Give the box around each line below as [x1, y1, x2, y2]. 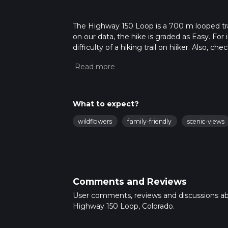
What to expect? [72, 99, 139, 109]
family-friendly [127, 117, 172, 125]
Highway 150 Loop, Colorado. [72, 202, 175, 211]
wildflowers [78, 117, 112, 125]
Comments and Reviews [72, 176, 187, 187]
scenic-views [187, 117, 224, 125]
